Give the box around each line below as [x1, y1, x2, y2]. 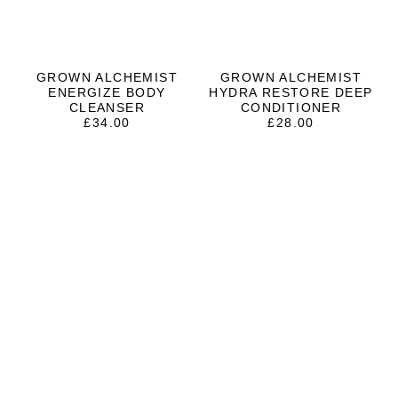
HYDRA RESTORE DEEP [209, 85, 373, 100]
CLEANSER [68, 100, 146, 115]
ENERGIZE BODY [48, 85, 166, 100]
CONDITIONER [240, 100, 342, 115]
